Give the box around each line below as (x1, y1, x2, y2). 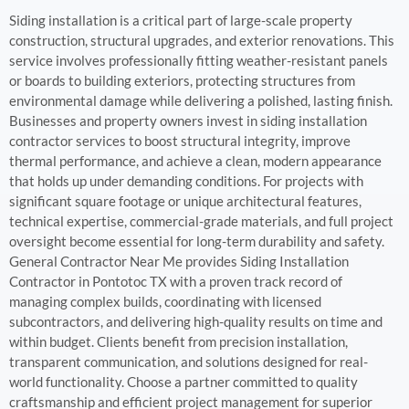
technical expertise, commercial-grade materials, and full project (9, 213, 393, 229)
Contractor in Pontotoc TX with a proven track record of (9, 273, 342, 289)
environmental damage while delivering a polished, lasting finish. (9, 92, 393, 109)
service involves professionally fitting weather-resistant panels (9, 52, 388, 68)
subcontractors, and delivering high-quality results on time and (9, 313, 383, 330)
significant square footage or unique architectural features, (9, 193, 362, 209)
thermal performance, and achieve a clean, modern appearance (9, 152, 382, 169)
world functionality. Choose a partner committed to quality (9, 373, 358, 390)
